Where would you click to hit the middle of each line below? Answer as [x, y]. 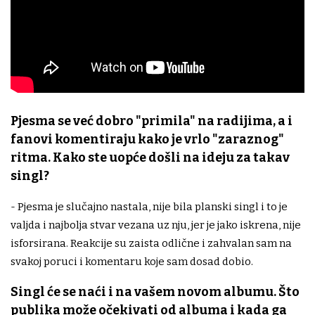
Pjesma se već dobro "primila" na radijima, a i [152, 121]
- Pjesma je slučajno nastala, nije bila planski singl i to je [149, 207]
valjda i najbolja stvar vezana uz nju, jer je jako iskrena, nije [156, 225]
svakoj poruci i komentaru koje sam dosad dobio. [132, 262]
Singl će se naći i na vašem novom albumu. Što [155, 292]
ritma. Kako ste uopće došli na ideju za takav [150, 157]
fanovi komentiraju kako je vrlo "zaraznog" [147, 139]
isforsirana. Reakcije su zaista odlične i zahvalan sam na [151, 244]
